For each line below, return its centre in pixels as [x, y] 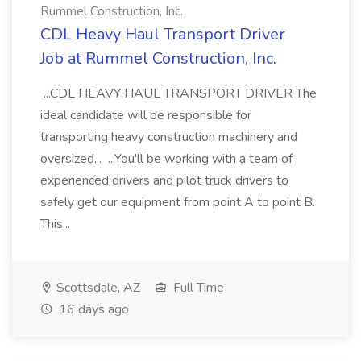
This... [57, 224]
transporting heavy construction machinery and [169, 137]
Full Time [197, 288]
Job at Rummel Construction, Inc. [158, 58]
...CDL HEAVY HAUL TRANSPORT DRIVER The [178, 93]
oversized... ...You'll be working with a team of [166, 159]
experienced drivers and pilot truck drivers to [164, 180]
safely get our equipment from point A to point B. [178, 202]
